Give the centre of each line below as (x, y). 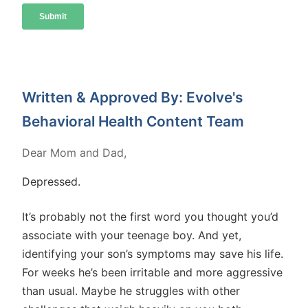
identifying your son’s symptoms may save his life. (153, 254)
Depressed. (51, 181)
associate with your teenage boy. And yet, (132, 235)
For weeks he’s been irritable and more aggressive (152, 272)
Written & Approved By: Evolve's (132, 97)
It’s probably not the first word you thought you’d (150, 217)
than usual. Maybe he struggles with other (131, 291)
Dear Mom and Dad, (74, 153)
